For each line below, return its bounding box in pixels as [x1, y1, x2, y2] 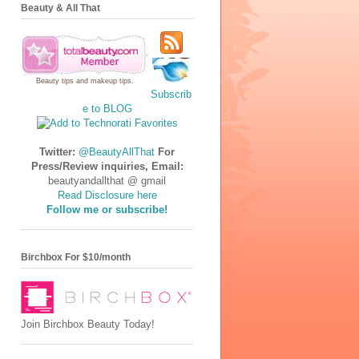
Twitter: [39, 145, 75, 158]
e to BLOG [82, 102, 132, 115]
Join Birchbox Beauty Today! [21, 318, 155, 331]
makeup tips [91, 76, 131, 85]
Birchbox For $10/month [21, 252, 131, 264]
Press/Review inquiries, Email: [30, 159, 184, 172]
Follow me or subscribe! [46, 203, 167, 216]
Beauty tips [36, 76, 74, 85]
